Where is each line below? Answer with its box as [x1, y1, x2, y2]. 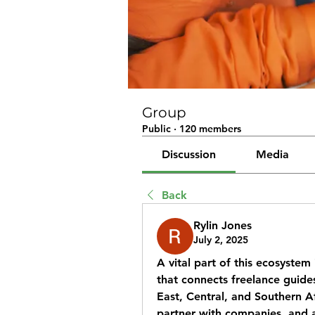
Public [142, 122, 171, 135]
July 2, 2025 [193, 233, 248, 246]
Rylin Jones [193, 219, 252, 232]
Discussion [162, 148, 217, 161]
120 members [179, 122, 241, 135]
